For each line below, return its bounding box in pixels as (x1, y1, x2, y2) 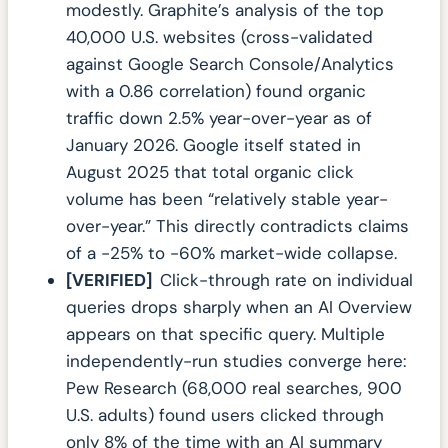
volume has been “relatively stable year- (66, 188, 388, 211)
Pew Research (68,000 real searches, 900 (66, 377, 402, 400)
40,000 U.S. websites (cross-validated (66, 26, 373, 49)
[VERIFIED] (66, 269, 160, 292)
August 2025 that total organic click (66, 161, 354, 184)
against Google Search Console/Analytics (66, 53, 394, 76)
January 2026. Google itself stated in (66, 134, 361, 157)
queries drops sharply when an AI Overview (66, 296, 412, 319)
